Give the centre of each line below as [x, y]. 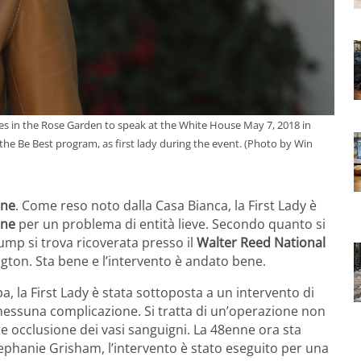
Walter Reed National [261, 242]
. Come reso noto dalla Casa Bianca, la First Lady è [166, 205]
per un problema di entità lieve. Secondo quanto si [170, 224]
